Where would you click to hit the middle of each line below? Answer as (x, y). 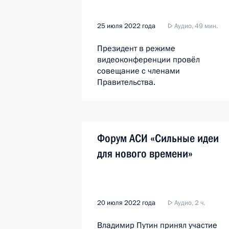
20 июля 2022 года (126, 203)
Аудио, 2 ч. (189, 203)
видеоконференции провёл (148, 60)
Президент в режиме (136, 49)
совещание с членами (139, 71)
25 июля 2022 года (126, 26)
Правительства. (126, 82)
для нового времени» (145, 154)
